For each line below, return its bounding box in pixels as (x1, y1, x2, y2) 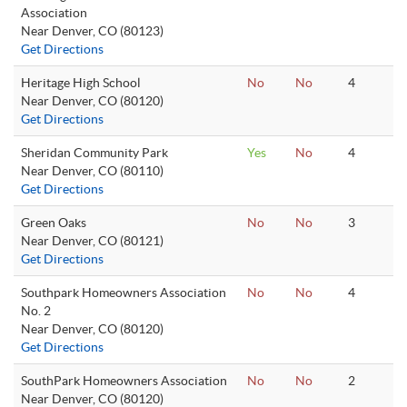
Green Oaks (21, 215, 86, 230)
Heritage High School (21, 75, 141, 90)
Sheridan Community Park (21, 145, 168, 160)
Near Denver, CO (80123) (21, 24, 164, 38)
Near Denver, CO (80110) (21, 164, 164, 178)
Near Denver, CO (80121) (21, 233, 164, 248)
